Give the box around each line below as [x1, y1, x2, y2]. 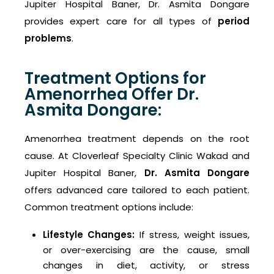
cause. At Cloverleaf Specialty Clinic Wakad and [24, 149, 250, 163]
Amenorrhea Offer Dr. [24, 83, 199, 106]
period [218, 15, 250, 28]
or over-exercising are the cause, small [43, 243, 250, 257]
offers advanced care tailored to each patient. [24, 183, 250, 197]
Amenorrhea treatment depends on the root [24, 132, 250, 146]
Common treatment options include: [24, 201, 193, 214]
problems [24, 32, 72, 45]
